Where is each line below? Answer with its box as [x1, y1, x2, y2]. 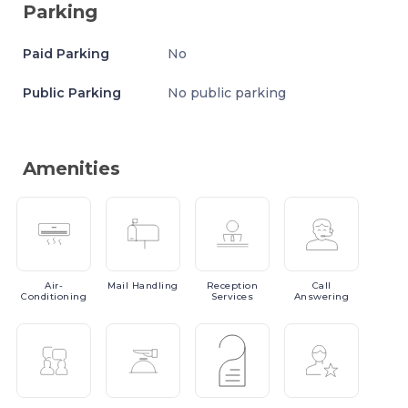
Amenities [23, 158, 120, 179]
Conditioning [21, 291, 87, 302]
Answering [293, 291, 350, 302]
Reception [206, 280, 259, 291]
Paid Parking [23, 46, 109, 62]
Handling [131, 280, 178, 291]
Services [211, 291, 253, 302]
